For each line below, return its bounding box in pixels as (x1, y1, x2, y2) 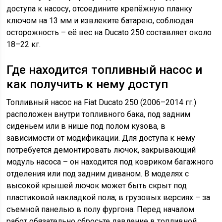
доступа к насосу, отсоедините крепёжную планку (6, 4, 193, 13)
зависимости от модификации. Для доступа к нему (6, 133, 196, 143)
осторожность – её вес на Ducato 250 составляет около (6, 28, 212, 37)
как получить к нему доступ (6, 77, 168, 91)
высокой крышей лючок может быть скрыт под (6, 181, 187, 190)
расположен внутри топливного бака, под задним (6, 110, 191, 119)
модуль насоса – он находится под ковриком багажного (6, 157, 214, 166)
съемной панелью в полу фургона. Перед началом (6, 205, 195, 214)
